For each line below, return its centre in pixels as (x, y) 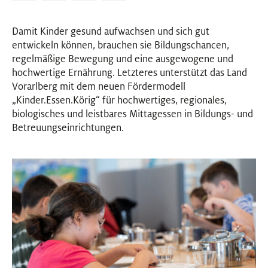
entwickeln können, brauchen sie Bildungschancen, (121, 45)
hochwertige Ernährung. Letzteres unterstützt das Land (130, 73)
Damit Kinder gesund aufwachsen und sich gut (111, 31)
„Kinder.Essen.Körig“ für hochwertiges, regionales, (119, 100)
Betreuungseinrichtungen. (68, 128)
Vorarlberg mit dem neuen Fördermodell (99, 86)
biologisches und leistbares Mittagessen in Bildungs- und (133, 114)
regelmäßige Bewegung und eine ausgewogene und (123, 59)
